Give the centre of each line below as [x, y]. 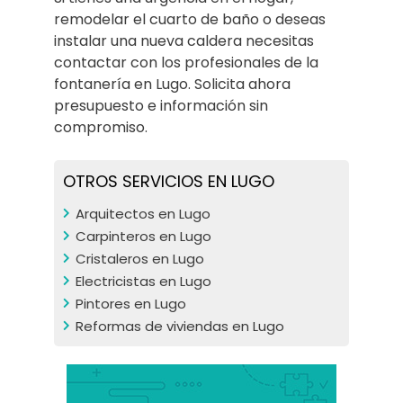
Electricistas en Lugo [143, 281]
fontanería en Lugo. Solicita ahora [172, 84]
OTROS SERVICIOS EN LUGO [169, 181]
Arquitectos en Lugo [143, 214]
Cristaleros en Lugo [140, 259]
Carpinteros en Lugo [143, 236]
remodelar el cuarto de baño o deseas [190, 19]
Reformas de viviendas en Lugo [180, 326]
